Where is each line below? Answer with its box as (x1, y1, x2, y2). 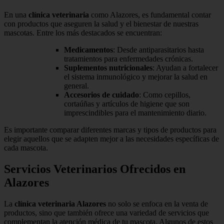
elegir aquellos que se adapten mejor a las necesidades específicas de (4, 134, 219, 143)
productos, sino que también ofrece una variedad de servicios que (4, 208, 209, 217)
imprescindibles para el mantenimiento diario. (64, 108, 206, 117)
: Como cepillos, (139, 90, 190, 99)
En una (4, 10, 28, 19)
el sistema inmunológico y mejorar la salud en (64, 72, 207, 81)
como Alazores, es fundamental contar (89, 10, 211, 19)
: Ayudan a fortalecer (152, 63, 218, 72)
